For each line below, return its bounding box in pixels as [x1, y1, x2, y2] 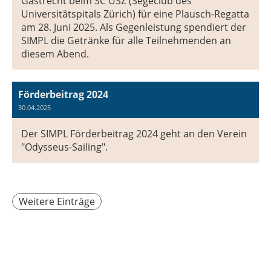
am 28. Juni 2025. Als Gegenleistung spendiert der [21, 21, 246, 34]
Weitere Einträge [19, 195, 95, 209]
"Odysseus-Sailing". [21, 140, 108, 154]
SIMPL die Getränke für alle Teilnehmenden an [21, 34, 231, 48]
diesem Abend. [21, 47, 89, 61]
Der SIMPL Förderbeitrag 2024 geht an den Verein [21, 127, 247, 141]
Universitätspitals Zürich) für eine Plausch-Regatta [21, 7, 249, 21]
